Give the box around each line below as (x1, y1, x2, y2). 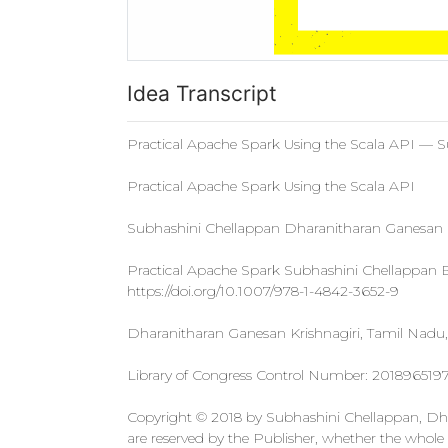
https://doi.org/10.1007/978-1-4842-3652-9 (127, 282, 399, 300)
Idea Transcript (127, 81, 277, 106)
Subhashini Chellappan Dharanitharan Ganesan (127, 219, 443, 237)
